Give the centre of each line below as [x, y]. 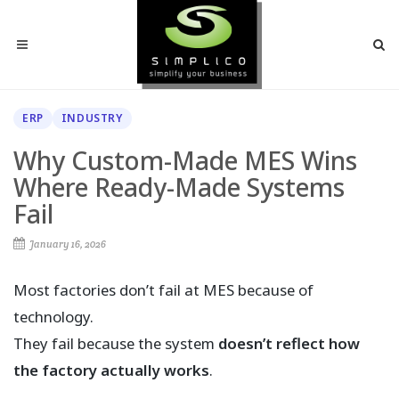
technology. [53, 317]
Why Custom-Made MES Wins [185, 160]
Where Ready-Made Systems [179, 187]
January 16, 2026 [67, 244]
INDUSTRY [92, 118]
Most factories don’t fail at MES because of [163, 290]
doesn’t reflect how [289, 343]
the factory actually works [111, 370]
